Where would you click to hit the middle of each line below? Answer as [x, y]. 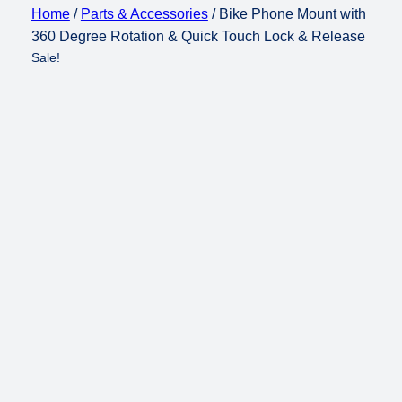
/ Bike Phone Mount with [287, 14]
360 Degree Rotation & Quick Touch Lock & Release [198, 37]
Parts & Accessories [144, 14]
